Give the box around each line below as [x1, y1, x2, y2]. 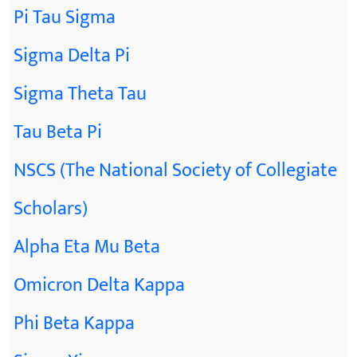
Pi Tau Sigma [14, 2, 116, 33]
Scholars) [14, 193, 88, 225]
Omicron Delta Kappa [14, 269, 185, 301]
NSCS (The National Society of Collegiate [14, 155, 337, 186]
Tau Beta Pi [14, 116, 102, 148]
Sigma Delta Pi [14, 40, 130, 72]
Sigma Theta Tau [14, 78, 147, 110]
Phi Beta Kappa [14, 308, 135, 339]
